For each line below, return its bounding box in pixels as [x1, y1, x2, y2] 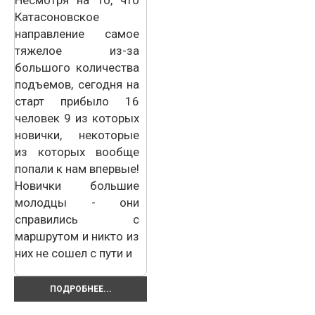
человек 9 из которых [15, 110, 139, 125]
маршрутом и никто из [15, 229, 139, 243]
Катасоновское [15, 9, 99, 24]
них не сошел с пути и [15, 245, 132, 260]
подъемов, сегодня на [15, 77, 139, 91]
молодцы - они [15, 195, 139, 210]
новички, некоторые [15, 127, 139, 142]
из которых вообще [15, 144, 139, 159]
